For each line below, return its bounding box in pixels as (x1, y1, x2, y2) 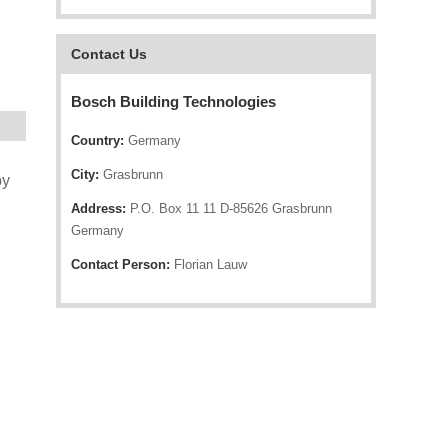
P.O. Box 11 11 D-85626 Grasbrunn (126, 201, 332, 216)
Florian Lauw (170, 257, 247, 272)
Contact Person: (71, 257, 170, 272)
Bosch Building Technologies (71, 93, 276, 110)
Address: (71, 201, 126, 216)
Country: (71, 133, 124, 148)
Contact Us (71, 46, 147, 62)
